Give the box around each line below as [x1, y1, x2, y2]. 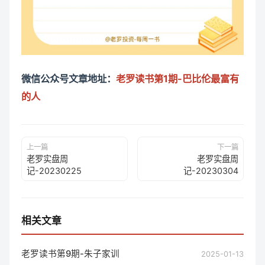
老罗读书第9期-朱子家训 [21, 248, 119, 259]
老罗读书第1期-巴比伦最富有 [116, 72, 239, 85]
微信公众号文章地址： [21, 72, 116, 85]
